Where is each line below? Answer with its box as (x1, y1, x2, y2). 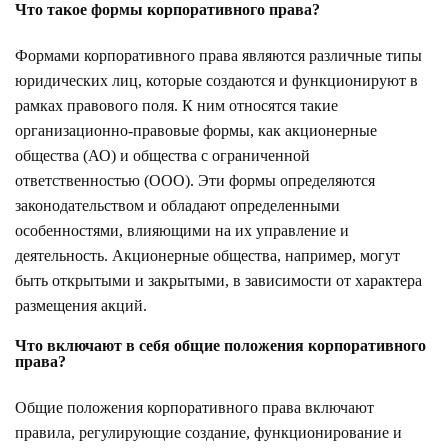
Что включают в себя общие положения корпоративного (15, 336, 426, 354)
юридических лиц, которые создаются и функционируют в (15, 71, 418, 89)
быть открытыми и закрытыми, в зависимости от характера (15, 271, 422, 289)
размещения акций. (15, 296, 147, 314)
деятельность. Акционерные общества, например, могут (15, 246, 400, 264)
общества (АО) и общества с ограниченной (15, 146, 310, 164)
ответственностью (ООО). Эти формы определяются (15, 171, 375, 189)
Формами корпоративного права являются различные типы (15, 46, 422, 64)
